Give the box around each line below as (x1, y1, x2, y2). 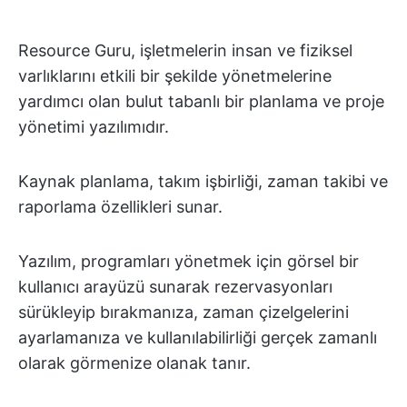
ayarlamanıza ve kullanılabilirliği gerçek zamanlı (18, 327, 377, 347)
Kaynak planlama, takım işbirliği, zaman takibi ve (18, 171, 388, 191)
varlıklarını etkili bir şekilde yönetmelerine (18, 65, 332, 85)
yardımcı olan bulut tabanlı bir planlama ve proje (18, 91, 384, 111)
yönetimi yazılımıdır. (18, 116, 169, 136)
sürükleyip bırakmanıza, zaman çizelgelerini (18, 302, 349, 322)
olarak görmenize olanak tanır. (18, 352, 251, 372)
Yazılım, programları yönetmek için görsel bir (18, 251, 359, 271)
